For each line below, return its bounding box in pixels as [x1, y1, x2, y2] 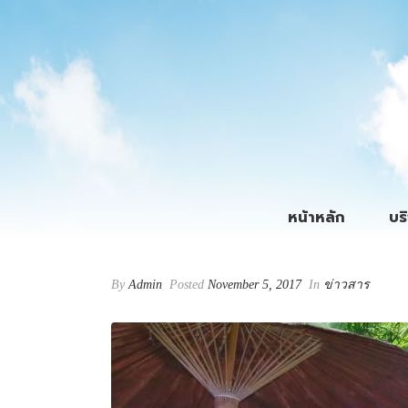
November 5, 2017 [208, 278, 301, 291]
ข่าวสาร [323, 278, 370, 291]
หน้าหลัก [288, 207, 346, 229]
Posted [166, 278, 208, 291]
